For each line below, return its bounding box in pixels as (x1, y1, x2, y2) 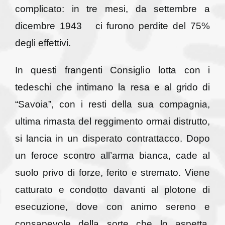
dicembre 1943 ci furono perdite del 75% (15, 20, 210, 31)
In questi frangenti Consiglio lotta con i (15, 64, 210, 75)
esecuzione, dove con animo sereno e (15, 201, 210, 212)
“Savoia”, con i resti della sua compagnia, (15, 98, 210, 109)
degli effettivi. (15, 37, 71, 48)
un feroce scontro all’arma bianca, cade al (15, 150, 210, 161)
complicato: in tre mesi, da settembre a (15, 3, 210, 14)
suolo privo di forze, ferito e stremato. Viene (15, 167, 210, 178)
